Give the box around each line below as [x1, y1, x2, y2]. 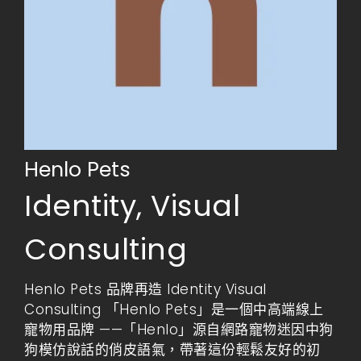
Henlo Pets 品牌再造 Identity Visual [24, 280, 267, 299]
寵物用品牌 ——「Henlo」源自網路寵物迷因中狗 [24, 320, 334, 339]
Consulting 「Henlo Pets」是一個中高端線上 [24, 300, 324, 319]
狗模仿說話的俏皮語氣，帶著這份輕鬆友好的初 [24, 340, 321, 359]
